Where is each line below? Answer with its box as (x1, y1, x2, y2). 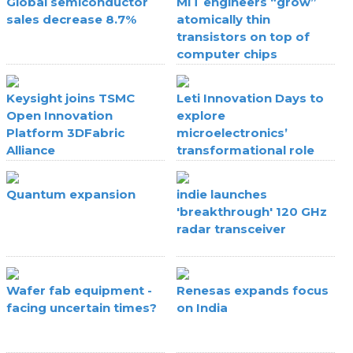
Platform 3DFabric (6, 124, 125, 140)
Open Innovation (6, 107, 113, 123)
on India (176, 299, 228, 315)
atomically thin (176, 11, 270, 27)
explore (176, 107, 225, 123)
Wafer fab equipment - (6, 282, 153, 298)
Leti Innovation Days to (176, 90, 324, 106)
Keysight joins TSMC (6, 90, 136, 106)
